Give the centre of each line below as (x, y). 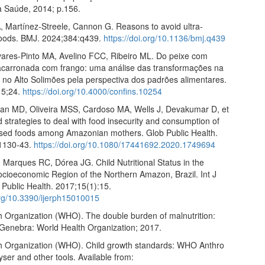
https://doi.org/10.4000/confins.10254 (93, 91)
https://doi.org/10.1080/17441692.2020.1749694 (125, 144)
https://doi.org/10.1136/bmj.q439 (165, 38)
